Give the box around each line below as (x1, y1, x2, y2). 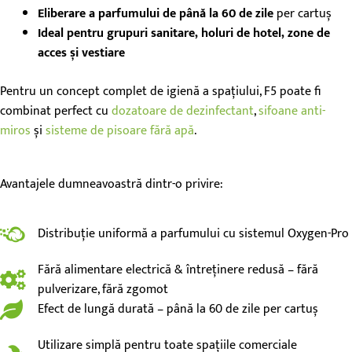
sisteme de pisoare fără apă (46, 119, 194, 141)
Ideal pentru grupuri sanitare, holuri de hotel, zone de (38, 22, 330, 44)
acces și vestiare (38, 42, 125, 64)
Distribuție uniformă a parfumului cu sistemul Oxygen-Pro (37, 223, 349, 245)
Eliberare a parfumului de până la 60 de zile (38, 2, 273, 24)
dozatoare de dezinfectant (112, 100, 254, 122)
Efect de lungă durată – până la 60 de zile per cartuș (37, 299, 318, 321)
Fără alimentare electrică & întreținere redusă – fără (37, 258, 318, 280)
